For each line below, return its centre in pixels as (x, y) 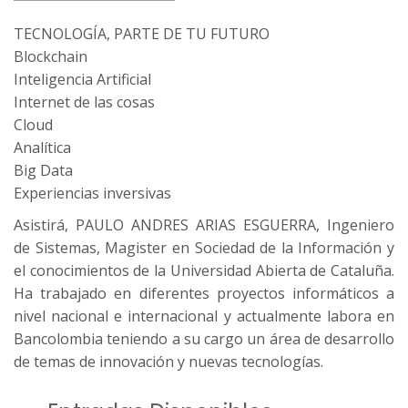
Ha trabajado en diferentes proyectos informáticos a (204, 293)
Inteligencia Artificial (82, 79)
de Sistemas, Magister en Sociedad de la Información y (204, 247)
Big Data (43, 170)
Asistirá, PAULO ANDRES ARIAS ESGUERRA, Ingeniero (204, 224)
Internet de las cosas (84, 102)
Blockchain (51, 56)
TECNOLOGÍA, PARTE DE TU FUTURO (142, 33)
